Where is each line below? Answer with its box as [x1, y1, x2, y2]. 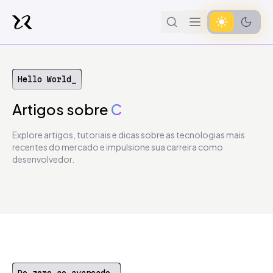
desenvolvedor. [12, 154, 74, 165]
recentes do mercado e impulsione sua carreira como [12, 141, 223, 152]
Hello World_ [18, 75, 76, 83]
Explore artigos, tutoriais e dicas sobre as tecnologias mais [12, 129, 245, 140]
